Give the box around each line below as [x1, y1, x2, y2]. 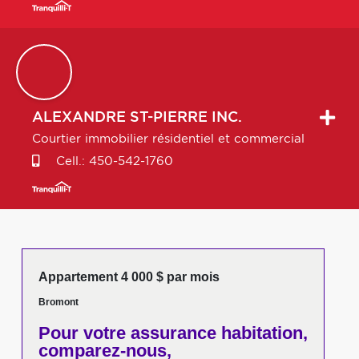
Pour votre [38, 323, 126, 343]
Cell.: [52, 155, 89, 167]
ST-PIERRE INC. [130, 111, 242, 125]
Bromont [38, 296, 79, 308]
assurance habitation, [125, 323, 308, 343]
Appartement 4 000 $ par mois [38, 270, 220, 284]
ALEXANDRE [32, 111, 126, 125]
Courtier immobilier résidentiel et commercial [32, 133, 305, 145]
